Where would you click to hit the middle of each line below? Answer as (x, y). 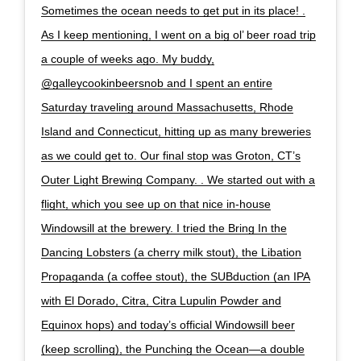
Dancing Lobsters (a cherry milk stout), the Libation (171, 252)
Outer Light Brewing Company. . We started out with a (178, 179)
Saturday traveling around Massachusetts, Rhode (167, 107)
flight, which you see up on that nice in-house (156, 203)
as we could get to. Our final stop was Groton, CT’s (171, 155)
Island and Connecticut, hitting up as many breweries (176, 131)
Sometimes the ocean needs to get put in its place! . (173, 10)
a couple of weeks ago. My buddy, (128, 58)
